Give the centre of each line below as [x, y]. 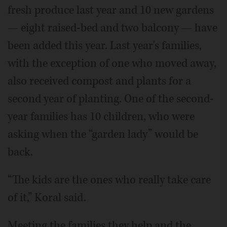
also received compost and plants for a [99, 81]
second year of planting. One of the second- [111, 99]
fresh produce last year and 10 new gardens [111, 10]
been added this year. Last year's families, [105, 45]
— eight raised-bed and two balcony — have [112, 28]
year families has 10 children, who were [101, 116]
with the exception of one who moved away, [112, 63]
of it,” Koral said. [47, 197]
